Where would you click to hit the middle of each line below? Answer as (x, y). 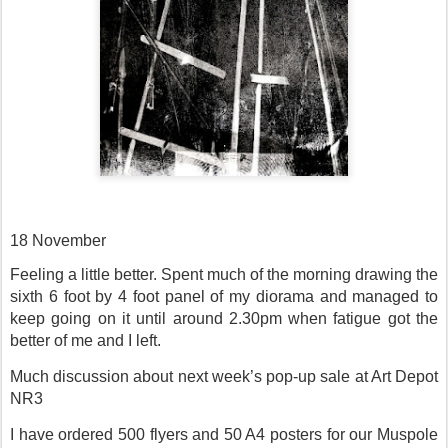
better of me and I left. (85, 340)
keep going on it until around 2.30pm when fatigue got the (224, 318)
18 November (58, 240)
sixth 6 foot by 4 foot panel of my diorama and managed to (224, 296)
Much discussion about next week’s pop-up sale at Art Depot (224, 376)
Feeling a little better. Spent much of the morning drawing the (224, 274)
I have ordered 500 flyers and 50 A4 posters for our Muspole (224, 434)
